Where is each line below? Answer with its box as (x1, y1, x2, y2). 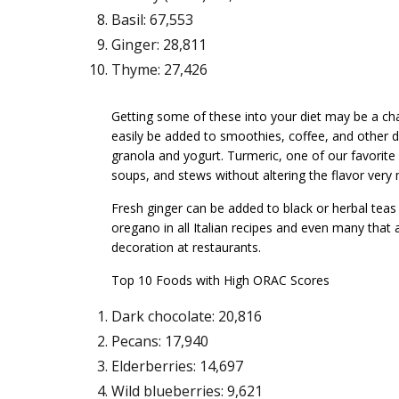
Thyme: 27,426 (110, 60, 208, 80)
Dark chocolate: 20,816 (110, 306, 262, 327)
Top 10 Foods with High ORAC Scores (110, 272, 330, 289)
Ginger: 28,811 (110, 35, 207, 55)
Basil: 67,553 (110, 10, 193, 30)
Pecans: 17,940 (110, 331, 208, 352)
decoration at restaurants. (110, 239, 261, 256)
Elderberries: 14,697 (110, 356, 243, 377)
